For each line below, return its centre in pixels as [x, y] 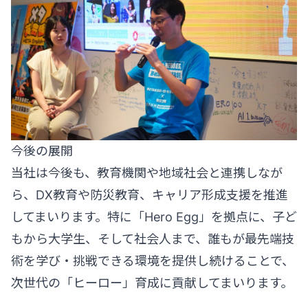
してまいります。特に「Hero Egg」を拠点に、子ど [154, 217]
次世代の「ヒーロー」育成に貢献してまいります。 [152, 283]
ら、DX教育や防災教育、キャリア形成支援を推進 [150, 195]
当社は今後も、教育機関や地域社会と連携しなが [147, 173]
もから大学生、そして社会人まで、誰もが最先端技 [153, 239]
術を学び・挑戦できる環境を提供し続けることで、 [153, 261]
